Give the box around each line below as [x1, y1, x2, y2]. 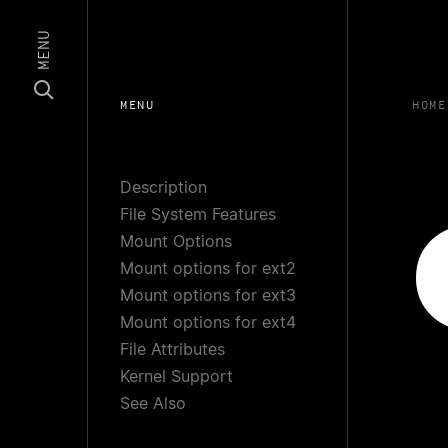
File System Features [120, 204, 276, 224]
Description [120, 177, 207, 197]
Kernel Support [120, 366, 233, 386]
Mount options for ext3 [120, 285, 296, 305]
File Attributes [120, 339, 225, 359]
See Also [120, 393, 186, 413]
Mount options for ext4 [120, 312, 296, 332]
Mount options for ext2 [120, 258, 296, 278]
